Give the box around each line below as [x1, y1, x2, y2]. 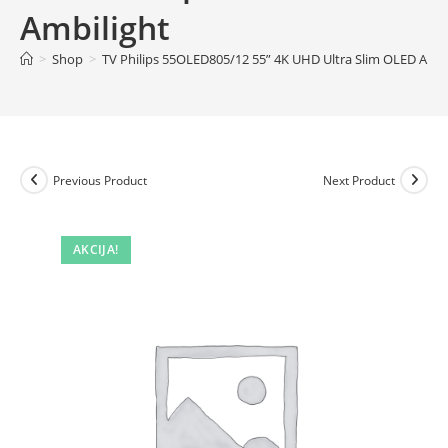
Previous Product [53, 171, 147, 189]
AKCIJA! [72, 241, 119, 258]
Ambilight [20, 6, 170, 49]
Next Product [323, 171, 395, 189]
